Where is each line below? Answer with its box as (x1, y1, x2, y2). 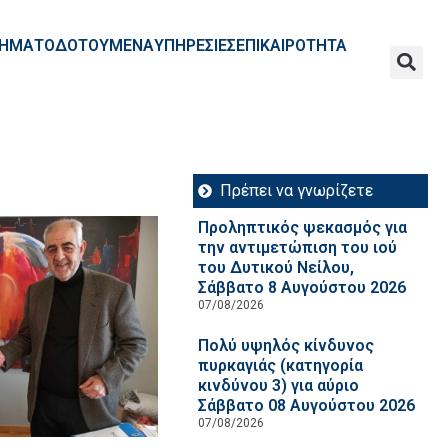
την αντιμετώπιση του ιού (197, 238, 397, 257)
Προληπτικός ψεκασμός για (197, 218, 407, 237)
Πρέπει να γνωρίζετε (220, 181, 374, 200)
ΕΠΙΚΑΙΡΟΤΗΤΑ (235, 36, 347, 55)
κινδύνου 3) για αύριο (197, 376, 359, 395)
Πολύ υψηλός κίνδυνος (197, 336, 374, 355)
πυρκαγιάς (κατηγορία (197, 356, 363, 375)
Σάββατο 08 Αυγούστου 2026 (197, 396, 415, 415)
